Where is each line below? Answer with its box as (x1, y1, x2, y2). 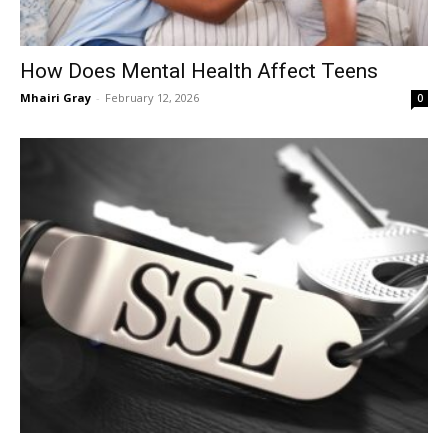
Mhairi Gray (20, 89, 91, 105)
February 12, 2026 (105, 89, 199, 105)
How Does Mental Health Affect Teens (20, 58, 378, 83)
